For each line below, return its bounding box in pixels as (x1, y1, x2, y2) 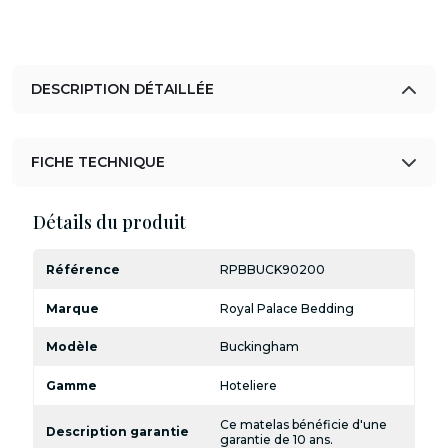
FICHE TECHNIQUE (31, 153, 166, 172)
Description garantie (45, 424, 189, 440)
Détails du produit (32, 210, 186, 235)
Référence (45, 261, 120, 277)
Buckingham (220, 339, 300, 355)
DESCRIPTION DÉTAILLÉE (31, 80, 215, 99)
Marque (45, 300, 99, 316)
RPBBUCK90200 (220, 261, 326, 277)
